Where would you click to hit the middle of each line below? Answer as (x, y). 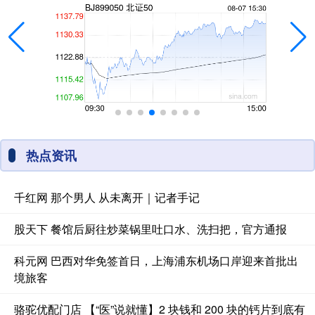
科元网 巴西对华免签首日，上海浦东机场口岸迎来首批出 (156, 260)
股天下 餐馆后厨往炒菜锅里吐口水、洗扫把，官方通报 (150, 229)
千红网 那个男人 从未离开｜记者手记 (107, 197)
